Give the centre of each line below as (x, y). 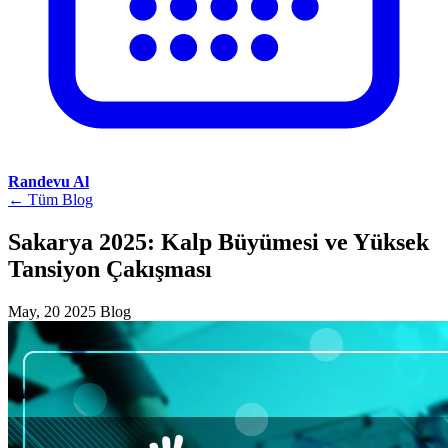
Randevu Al (48, 181)
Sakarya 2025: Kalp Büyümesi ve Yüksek (218, 241)
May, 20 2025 (52, 311)
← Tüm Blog (50, 199)
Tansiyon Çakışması (110, 268)
